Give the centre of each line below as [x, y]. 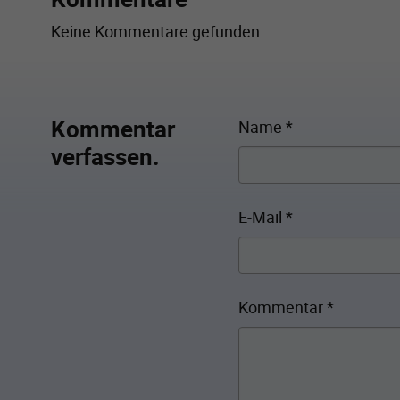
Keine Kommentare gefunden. [158, 32]
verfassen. [105, 157]
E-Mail [262, 217]
